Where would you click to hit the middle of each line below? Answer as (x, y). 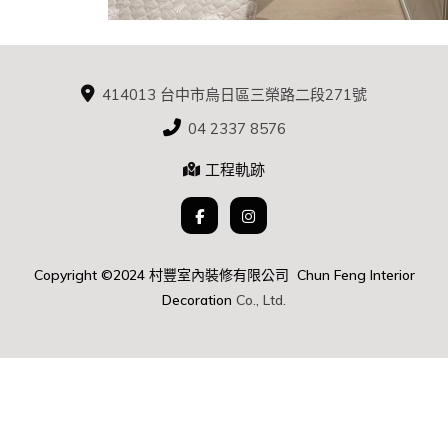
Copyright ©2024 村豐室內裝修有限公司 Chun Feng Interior (224, 275)
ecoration (204, 300)
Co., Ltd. (261, 300)
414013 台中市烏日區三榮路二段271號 (234, 94)
